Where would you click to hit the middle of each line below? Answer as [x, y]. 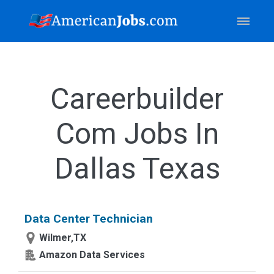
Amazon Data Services [92, 255]
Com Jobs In [137, 134]
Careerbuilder [137, 99]
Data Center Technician [89, 219]
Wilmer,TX [63, 238]
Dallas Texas [137, 168]
